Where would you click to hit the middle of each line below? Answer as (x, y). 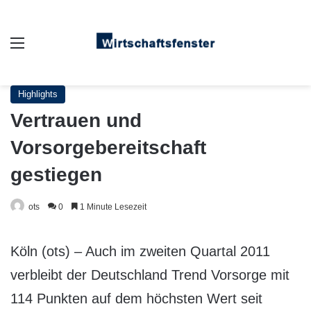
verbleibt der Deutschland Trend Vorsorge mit (150, 275)
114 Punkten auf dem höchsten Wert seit (136, 299)
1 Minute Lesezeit (112, 207)
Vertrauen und (76, 120)
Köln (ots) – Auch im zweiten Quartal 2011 (140, 251)
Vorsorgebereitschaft (108, 148)
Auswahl (46, 42)
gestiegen (56, 175)
